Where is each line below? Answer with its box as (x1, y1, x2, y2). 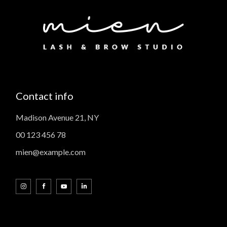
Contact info (16, 90, 74, 102)
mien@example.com (16, 147, 86, 157)
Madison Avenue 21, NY (16, 112, 99, 122)
